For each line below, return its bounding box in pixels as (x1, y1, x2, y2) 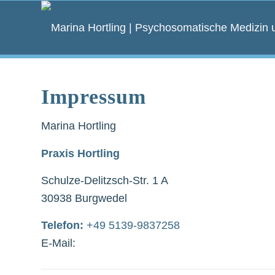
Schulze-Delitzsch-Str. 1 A (41, 174, 168, 187)
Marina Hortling (41, 120, 116, 133)
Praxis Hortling (41, 147, 120, 160)
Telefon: (41, 219, 83, 232)
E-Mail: (41, 237, 76, 250)
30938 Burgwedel (41, 192, 127, 204)
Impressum (41, 85, 146, 108)
